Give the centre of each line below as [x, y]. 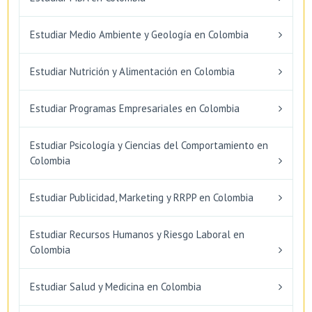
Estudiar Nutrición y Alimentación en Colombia [132, 71]
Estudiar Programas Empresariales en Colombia [135, 108]
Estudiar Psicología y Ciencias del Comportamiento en [149, 145]
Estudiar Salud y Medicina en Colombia [116, 286]
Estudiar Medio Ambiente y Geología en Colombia [139, 34]
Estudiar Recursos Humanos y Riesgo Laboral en [137, 234]
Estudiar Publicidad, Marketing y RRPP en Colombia [142, 197]
